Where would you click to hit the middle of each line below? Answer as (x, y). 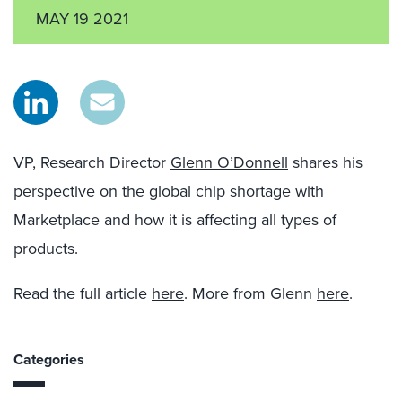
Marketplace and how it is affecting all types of (175, 220)
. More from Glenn (250, 293)
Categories (49, 359)
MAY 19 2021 (82, 19)
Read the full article (83, 293)
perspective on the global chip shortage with (169, 191)
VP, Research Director (92, 162)
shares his (325, 162)
